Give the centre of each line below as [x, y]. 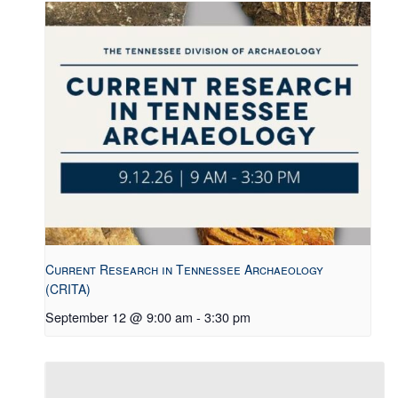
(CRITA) [68, 289]
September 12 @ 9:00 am [119, 317]
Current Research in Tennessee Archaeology [184, 270]
